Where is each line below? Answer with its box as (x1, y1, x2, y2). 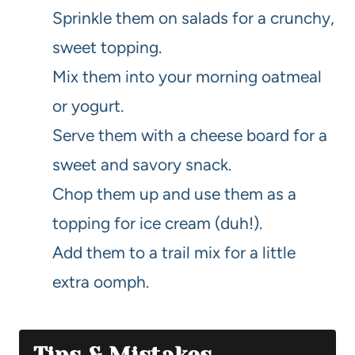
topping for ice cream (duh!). (52, 213, 262, 234)
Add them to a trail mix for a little (52, 242, 296, 263)
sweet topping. (52, 37, 162, 58)
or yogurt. (52, 96, 124, 116)
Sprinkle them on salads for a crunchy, (52, 8, 334, 29)
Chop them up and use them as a (52, 184, 296, 204)
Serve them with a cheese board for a (52, 125, 327, 146)
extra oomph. (52, 272, 149, 292)
